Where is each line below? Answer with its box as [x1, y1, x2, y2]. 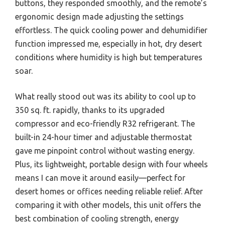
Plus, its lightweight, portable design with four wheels [15, 159, 208, 169]
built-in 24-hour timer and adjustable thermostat [15, 132, 192, 142]
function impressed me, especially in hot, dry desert [15, 39, 202, 48]
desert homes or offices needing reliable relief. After [15, 186, 203, 196]
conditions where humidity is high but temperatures [15, 52, 202, 62]
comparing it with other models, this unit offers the [15, 200, 201, 209]
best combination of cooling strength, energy [15, 213, 179, 223]
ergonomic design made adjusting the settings [15, 12, 184, 21]
